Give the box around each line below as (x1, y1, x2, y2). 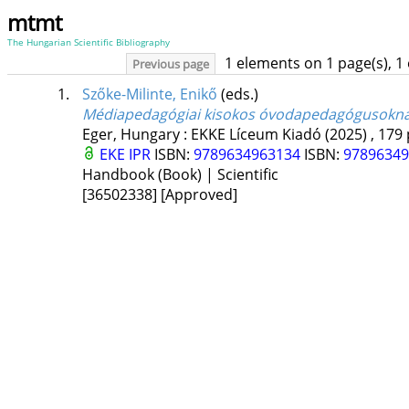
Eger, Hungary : (81, 124, 191, 145)
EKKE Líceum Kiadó (190, 124, 321, 145)
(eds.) (220, 84, 258, 105)
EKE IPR (99, 144, 154, 165)
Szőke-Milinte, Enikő (81, 84, 217, 105)
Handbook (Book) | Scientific (81, 164, 278, 185)
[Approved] (160, 184, 237, 205)
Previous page (132, 56, 209, 72)
